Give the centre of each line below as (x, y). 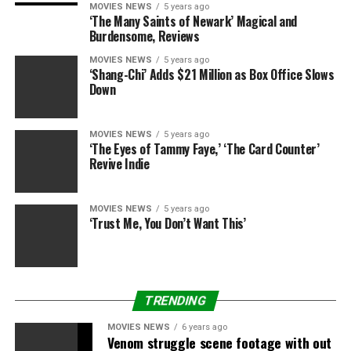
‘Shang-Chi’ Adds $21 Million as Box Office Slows (212, 74)
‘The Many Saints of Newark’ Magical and (193, 21)
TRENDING (175, 300)
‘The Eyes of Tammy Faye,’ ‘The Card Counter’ (204, 149)
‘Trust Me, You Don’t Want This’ (167, 223)
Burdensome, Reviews (144, 36)
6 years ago (204, 327)
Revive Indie (119, 164)
